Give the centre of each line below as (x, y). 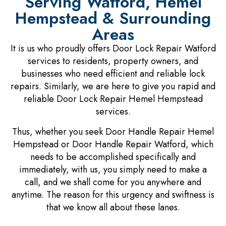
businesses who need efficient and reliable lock (113, 74)
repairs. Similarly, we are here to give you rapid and (113, 87)
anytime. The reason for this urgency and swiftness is (113, 194)
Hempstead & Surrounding (113, 18)
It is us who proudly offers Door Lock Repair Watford (113, 49)
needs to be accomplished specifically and (113, 157)
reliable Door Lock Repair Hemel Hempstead (113, 99)
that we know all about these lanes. (113, 207)
